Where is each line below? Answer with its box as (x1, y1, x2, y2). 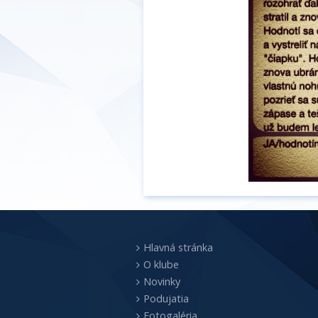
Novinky (143, 275, 180, 288)
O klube (143, 258, 179, 271)
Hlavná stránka (143, 241, 213, 254)
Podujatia (143, 292, 189, 305)
